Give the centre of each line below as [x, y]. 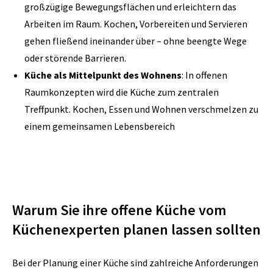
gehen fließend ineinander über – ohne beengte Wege [136, 41]
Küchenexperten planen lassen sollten [136, 229]
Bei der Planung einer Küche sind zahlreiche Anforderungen [135, 263]
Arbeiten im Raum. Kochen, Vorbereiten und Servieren [136, 24]
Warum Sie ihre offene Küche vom [119, 210]
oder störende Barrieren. [75, 58]
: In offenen [204, 75]
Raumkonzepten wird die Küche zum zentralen [122, 92]
